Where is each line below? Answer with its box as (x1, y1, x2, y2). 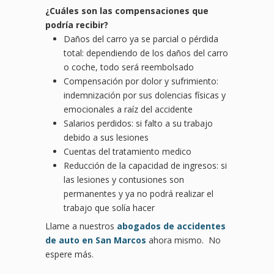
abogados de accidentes (117, 220, 226, 232)
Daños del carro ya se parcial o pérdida (64, 33, 218, 45)
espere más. (45, 248, 94, 261)
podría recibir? (45, 19, 108, 31)
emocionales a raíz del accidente (64, 103, 193, 116)
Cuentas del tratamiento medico (64, 146, 191, 158)
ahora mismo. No (149, 234, 221, 246)
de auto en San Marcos (45, 234, 146, 246)
